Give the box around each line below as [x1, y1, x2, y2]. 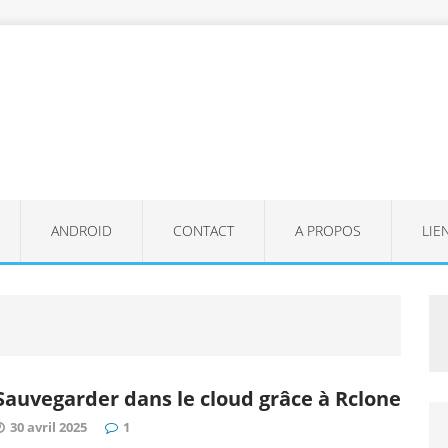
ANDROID [50, 220, 112, 240]
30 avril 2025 [10, 417, 87, 436]
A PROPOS [294, 220, 361, 240]
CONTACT [172, 220, 234, 240]
